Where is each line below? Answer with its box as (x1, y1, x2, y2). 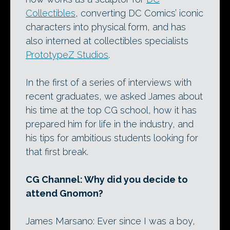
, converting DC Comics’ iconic (75, 8, 203, 19)
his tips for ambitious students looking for (26, 132, 198, 144)
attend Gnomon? (26, 188, 103, 199)
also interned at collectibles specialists (26, 35, 188, 47)
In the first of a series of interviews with (26, 77, 191, 88)
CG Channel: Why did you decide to (26, 174, 188, 185)
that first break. (26, 146, 88, 158)
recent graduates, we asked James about (26, 91, 203, 102)
